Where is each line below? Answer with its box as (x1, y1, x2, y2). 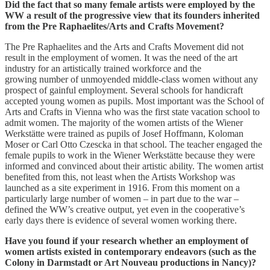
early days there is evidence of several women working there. (5, 215, 239, 226)
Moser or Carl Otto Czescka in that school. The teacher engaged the (5, 139, 262, 150)
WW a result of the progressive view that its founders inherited (5, 10, 260, 21)
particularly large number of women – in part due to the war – (5, 193, 239, 204)
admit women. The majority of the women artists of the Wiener (5, 118, 243, 128)
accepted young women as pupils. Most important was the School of (5, 96, 264, 107)
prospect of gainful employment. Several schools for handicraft (5, 85, 243, 96)
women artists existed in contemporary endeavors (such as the (5, 246, 256, 257)
